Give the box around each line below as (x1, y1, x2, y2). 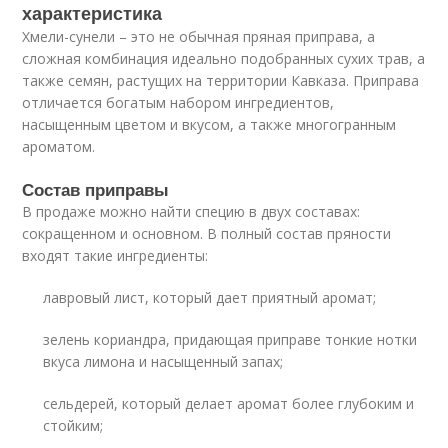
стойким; (43, 416, 104, 435)
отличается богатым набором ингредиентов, (22, 93, 335, 112)
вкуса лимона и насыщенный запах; (43, 352, 284, 371)
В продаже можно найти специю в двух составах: (22, 202, 361, 221)
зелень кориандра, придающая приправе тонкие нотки (43, 330, 418, 349)
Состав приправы (22, 177, 170, 201)
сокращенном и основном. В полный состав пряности (22, 224, 392, 243)
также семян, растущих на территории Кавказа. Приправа (22, 71, 420, 90)
